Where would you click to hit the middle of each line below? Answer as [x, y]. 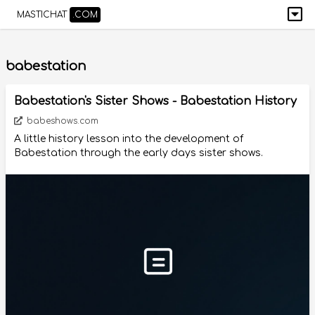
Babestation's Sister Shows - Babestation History [155, 101]
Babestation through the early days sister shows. [139, 153]
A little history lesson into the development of [129, 139]
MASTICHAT [42, 14]
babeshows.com [61, 121]
